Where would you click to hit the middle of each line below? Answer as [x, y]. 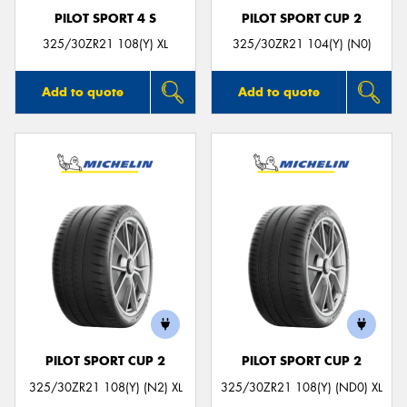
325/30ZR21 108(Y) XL [105, 45]
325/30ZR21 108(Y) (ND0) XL [302, 387]
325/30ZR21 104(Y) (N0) [302, 45]
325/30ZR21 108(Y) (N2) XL [105, 387]
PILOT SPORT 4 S [105, 18]
